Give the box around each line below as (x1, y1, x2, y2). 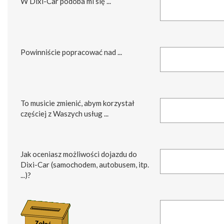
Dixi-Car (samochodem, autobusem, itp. (20, 160, 149, 169)
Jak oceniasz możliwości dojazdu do (20, 149, 137, 159)
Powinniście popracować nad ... (20, 47, 122, 57)
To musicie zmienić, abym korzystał (20, 98, 134, 108)
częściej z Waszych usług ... (20, 109, 108, 118)
